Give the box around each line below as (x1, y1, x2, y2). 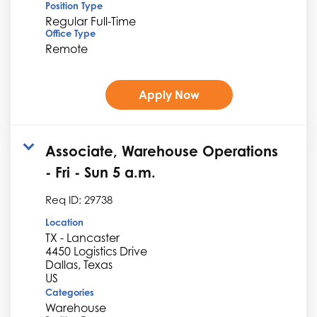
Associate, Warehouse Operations (45, 142, 278, 160)
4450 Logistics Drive (45, 243, 147, 258)
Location (45, 216, 83, 228)
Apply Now (138, 87, 200, 102)
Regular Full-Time (45, 13, 136, 28)
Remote (45, 41, 88, 56)
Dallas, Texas (45, 257, 113, 272)
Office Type (45, 27, 96, 39)
